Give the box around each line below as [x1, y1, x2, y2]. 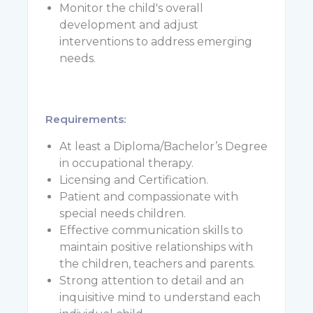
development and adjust [59, 18, 198, 31]
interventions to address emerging [59, 35, 252, 48]
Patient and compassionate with [59, 190, 238, 203]
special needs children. [59, 207, 186, 220]
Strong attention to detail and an [59, 274, 244, 287]
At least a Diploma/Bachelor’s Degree [59, 140, 268, 153]
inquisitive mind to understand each [59, 291, 261, 304]
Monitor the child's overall [59, 1, 203, 15]
